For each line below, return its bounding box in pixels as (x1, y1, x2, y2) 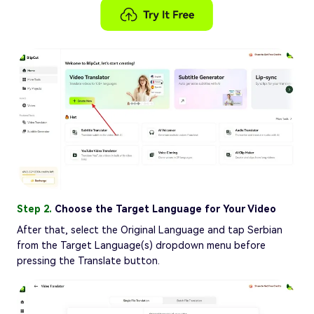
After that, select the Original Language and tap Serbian (17, 224, 282, 236)
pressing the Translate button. (17, 255, 160, 267)
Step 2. (17, 203, 55, 215)
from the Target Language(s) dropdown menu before (17, 240, 266, 252)
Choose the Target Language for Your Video (55, 203, 276, 215)
